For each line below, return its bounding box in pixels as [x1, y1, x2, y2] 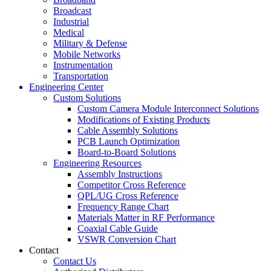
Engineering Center [29, 82, 103, 93]
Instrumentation [53, 60, 113, 71]
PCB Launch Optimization [77, 136, 180, 147]
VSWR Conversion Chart [77, 234, 176, 245]
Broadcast [53, 5, 91, 16]
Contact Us [53, 256, 96, 267]
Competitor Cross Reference [77, 180, 186, 191]
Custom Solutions [53, 93, 121, 103]
